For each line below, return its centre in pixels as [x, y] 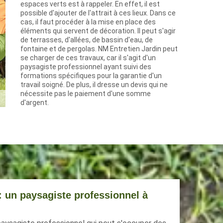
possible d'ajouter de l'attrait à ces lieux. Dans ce [98, 13]
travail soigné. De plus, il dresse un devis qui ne [94, 85]
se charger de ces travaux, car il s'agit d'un [88, 58]
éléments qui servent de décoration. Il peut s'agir [98, 31]
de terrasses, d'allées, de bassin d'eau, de [87, 40]
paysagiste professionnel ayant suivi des [86, 67]
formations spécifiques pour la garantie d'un [91, 76]
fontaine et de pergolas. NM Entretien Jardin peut [99, 49]
